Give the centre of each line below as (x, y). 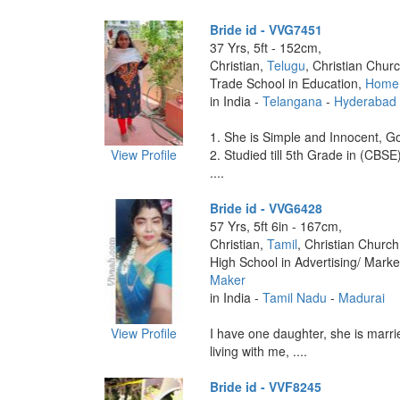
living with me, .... (258, 351)
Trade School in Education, (287, 83)
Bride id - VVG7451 (266, 29)
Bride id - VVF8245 (265, 387)
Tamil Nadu (294, 297)
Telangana (292, 101)
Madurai (361, 297)
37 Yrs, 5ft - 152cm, (265, 47)
